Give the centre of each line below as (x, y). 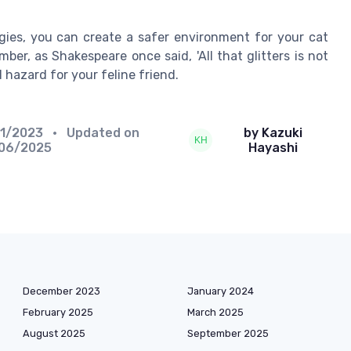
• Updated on (92, 133)
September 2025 (228, 334)
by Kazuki (273, 133)
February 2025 (58, 313)
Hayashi (273, 148)
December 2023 (62, 291)
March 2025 (215, 313)
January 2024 (221, 291)
